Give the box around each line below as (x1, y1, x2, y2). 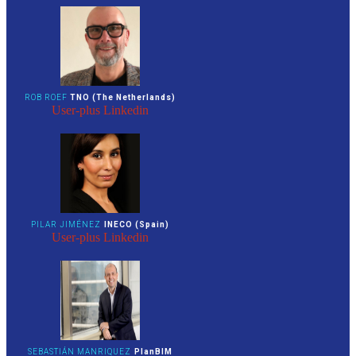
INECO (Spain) (104, 219, 169, 229)
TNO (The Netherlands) (70, 92, 176, 102)
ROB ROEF (25, 92, 70, 102)
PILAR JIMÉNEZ (31, 219, 101, 229)
